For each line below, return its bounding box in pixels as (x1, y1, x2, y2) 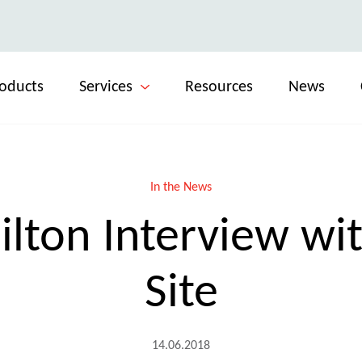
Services (79, 79, 133, 95)
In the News (150, 181, 212, 194)
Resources (185, 79, 253, 95)
